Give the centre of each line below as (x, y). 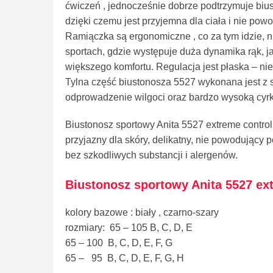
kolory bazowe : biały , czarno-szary (142, 212)
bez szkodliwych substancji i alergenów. (151, 155)
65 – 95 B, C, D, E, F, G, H (125, 258)
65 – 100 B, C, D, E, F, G (119, 243)
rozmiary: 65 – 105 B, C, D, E (129, 227)
